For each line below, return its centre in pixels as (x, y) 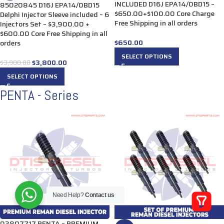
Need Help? (69, 195)
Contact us (100, 195)
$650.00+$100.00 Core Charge (164, 13)
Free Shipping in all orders (156, 23)
